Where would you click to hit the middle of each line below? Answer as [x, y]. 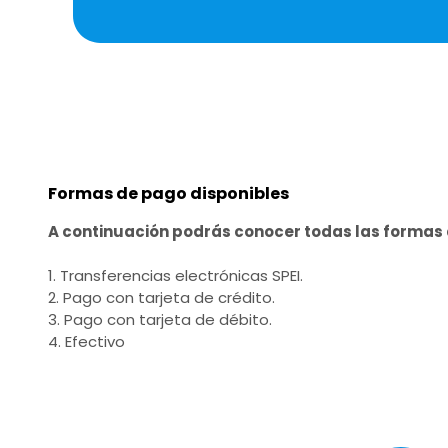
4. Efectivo [86, 341]
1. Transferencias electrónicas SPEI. [175, 275]
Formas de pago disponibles [168, 193]
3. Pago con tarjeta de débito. [160, 319]
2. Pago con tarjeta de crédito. [161, 297]
